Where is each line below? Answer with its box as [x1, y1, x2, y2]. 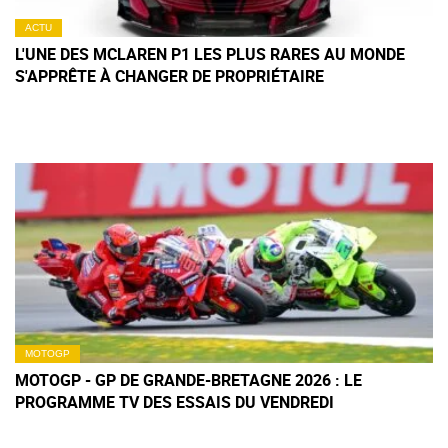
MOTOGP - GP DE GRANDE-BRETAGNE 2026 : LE [15, 369, 362, 392]
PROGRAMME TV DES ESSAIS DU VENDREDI [15, 391, 334, 414]
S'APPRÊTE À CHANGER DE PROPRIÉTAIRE [15, 65, 324, 88]
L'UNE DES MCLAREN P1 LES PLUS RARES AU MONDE [15, 43, 405, 66]
